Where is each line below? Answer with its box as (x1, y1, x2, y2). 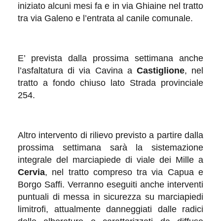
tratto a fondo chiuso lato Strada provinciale (18, 77, 203, 88)
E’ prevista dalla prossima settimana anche (18, 53, 203, 63)
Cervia (18, 167, 45, 177)
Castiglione (136, 65, 184, 75)
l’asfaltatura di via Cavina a (18, 65, 137, 75)
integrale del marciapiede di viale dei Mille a (18, 154, 203, 165)
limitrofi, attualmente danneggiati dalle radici (18, 204, 203, 214)
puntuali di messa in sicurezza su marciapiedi (18, 191, 203, 202)
